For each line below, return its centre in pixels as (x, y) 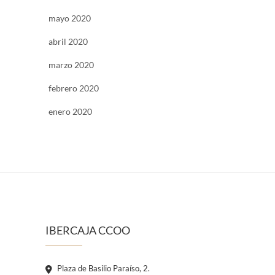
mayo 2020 (70, 18)
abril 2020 (68, 41)
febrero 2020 (74, 88)
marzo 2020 (71, 64)
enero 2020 (70, 111)
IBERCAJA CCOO (88, 230)
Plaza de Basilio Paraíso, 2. (103, 268)
